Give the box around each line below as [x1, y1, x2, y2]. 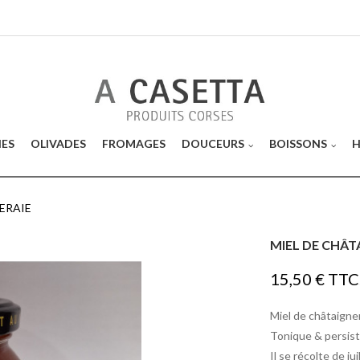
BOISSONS [268, 137, 327, 150]
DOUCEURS [181, 137, 244, 150]
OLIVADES [30, 137, 86, 150]
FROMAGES [101, 137, 166, 150]
